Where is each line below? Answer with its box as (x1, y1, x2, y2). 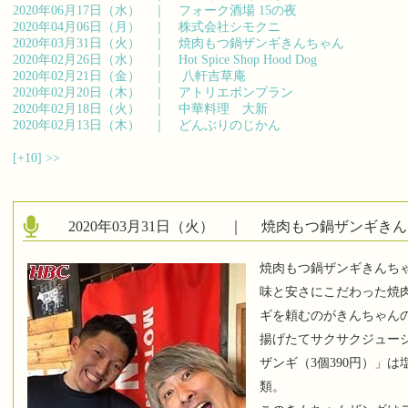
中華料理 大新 (178, 102, 268, 116)
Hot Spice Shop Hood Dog (178, 53, 317, 66)
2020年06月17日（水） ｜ (13, 4, 178, 17)
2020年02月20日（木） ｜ (13, 86, 178, 99)
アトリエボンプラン (178, 86, 293, 99)
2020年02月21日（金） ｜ (13, 69, 178, 83)
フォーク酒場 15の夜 (178, 4, 297, 17)
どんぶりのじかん (178, 118, 280, 132)
